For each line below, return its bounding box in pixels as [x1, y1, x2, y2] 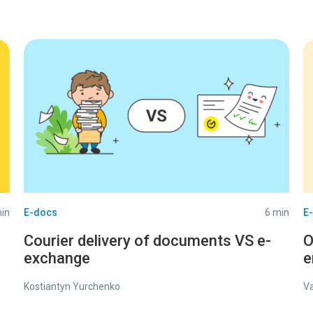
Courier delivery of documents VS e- [24, 232, 271, 249]
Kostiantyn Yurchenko [24, 281, 120, 292]
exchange [24, 249, 90, 267]
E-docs [24, 207, 57, 218]
